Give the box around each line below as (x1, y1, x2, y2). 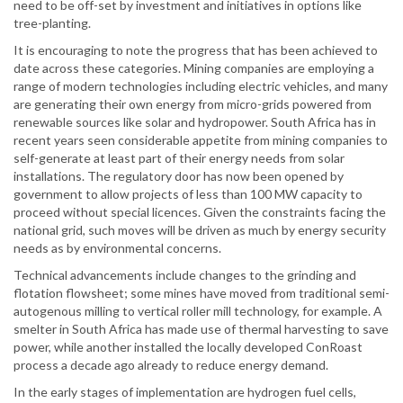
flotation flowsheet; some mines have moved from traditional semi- (13, 285, 390, 301)
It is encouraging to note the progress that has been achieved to (13, 42, 378, 58)
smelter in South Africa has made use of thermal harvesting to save (13, 321, 389, 337)
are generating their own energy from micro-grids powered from (13, 96, 372, 112)
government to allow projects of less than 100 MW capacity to (13, 186, 363, 202)
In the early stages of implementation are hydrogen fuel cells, (13, 384, 356, 400)
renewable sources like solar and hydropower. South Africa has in (13, 114, 376, 130)
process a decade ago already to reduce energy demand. (13, 357, 328, 373)
